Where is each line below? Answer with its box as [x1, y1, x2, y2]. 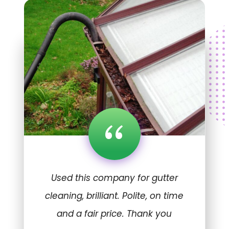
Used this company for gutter [51, 172, 178, 185]
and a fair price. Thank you [57, 208, 172, 220]
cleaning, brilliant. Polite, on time [45, 190, 184, 202]
